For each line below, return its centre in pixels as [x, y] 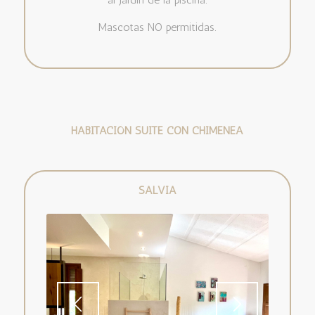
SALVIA [157, 190]
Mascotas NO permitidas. [157, 27]
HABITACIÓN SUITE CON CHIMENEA [157, 130]
